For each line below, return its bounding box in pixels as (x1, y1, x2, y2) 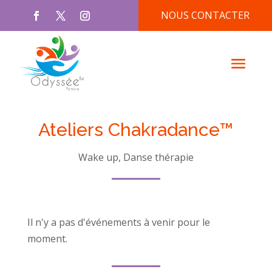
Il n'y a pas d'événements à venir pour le (27, 215, 210, 229)
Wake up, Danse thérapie (78, 150, 194, 164)
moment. (27, 231, 67, 245)
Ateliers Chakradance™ (38, 118, 234, 140)
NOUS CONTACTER (161, 8, 250, 22)
